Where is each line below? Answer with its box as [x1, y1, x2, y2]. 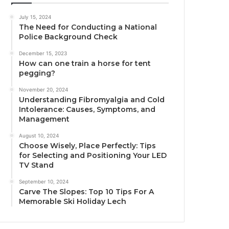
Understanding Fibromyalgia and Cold [19, 95, 165, 105]
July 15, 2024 [19, 14, 52, 20]
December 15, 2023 [19, 50, 67, 57]
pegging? [19, 68, 56, 78]
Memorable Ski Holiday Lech [19, 197, 127, 207]
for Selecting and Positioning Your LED [19, 151, 167, 161]
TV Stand [19, 161, 54, 170]
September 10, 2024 [19, 178, 69, 185]
